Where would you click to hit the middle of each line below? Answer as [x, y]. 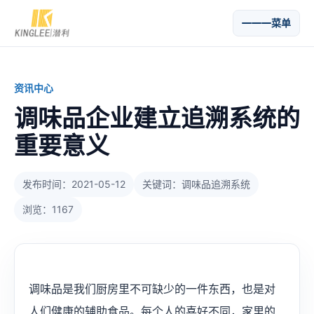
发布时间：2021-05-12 [74, 184]
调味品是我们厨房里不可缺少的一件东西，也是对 [152, 289]
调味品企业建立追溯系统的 [157, 118]
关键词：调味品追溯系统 [196, 184]
